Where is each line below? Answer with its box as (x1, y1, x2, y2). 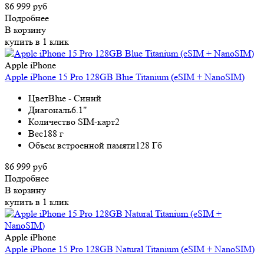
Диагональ (28, 104, 71, 115)
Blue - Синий (48, 92, 101, 104)
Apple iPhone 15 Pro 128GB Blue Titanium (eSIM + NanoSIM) (5, 71, 245, 82)
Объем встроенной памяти (28, 139, 136, 151)
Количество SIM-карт (28, 115, 115, 127)
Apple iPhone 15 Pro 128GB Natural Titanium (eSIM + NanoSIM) (5, 243, 255, 255)
